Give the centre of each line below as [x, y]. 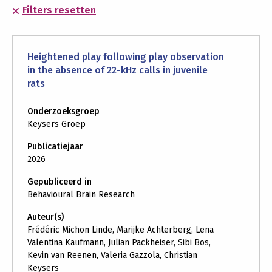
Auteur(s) [46, 217]
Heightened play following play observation [126, 56]
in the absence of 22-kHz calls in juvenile [117, 70]
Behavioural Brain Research [81, 194]
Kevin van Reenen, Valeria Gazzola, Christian [112, 255]
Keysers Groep [56, 124]
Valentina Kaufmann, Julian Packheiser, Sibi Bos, [119, 242]
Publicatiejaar [55, 146]
